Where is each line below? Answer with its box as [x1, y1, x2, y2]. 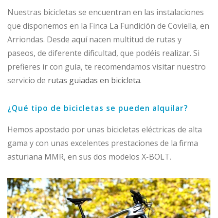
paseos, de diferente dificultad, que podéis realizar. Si [7, 47, 200, 58]
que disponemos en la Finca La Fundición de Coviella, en [7, 20, 209, 31]
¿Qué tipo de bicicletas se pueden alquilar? [7, 103, 188, 114]
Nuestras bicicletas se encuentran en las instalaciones [7, 6, 204, 18]
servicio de [7, 74, 48, 86]
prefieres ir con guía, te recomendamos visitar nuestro [7, 61, 206, 72]
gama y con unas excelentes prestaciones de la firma [7, 138, 198, 149]
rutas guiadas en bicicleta [48, 74, 140, 86]
